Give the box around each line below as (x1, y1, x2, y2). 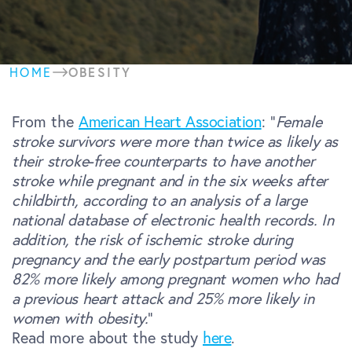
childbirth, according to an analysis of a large (12, 190, 307, 210)
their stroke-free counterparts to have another (12, 151, 315, 170)
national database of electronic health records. (12, 210, 317, 229)
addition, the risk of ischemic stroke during (12, 229, 293, 249)
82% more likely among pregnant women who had (12, 269, 339, 288)
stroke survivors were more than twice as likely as (12, 131, 339, 151)
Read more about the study (12, 328, 203, 347)
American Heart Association (79, 112, 262, 131)
